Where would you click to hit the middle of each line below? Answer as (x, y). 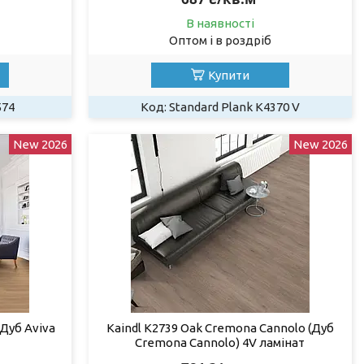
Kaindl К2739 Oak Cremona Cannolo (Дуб (220, 327)
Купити (228, 75)
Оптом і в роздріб (220, 40)
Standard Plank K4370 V (234, 106)
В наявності (220, 23)
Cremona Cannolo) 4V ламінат (220, 342)
